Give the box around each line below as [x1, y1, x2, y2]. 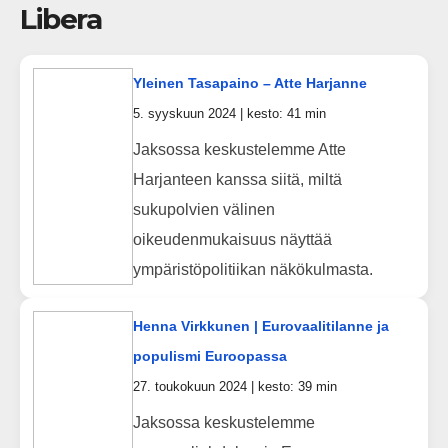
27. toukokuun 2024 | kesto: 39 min [132, 378, 337, 394]
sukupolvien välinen [132, 201, 275, 219]
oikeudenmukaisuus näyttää [132, 231, 332, 249]
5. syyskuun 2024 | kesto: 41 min [132, 105, 326, 121]
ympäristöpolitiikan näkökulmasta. [132, 261, 373, 279]
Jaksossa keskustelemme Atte [132, 141, 346, 159]
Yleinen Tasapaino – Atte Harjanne [132, 74, 367, 91]
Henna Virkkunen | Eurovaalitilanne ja [132, 317, 389, 334]
